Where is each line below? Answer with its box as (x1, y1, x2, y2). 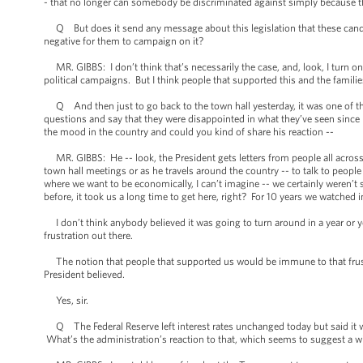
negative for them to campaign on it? (44, 35, 203, 47)
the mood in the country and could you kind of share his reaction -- (44, 126, 334, 138)
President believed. (44, 268, 125, 280)
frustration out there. (44, 229, 133, 241)
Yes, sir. (44, 294, 88, 306)
